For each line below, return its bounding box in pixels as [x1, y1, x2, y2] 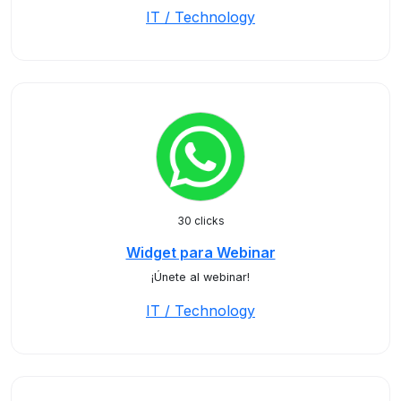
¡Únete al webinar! [151, 270, 250, 284]
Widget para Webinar [125, 243, 276, 261]
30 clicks [176, 214, 225, 227]
